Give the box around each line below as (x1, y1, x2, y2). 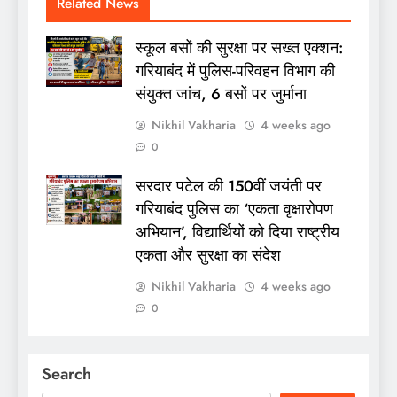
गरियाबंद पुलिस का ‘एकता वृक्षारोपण (136, 198, 333, 222)
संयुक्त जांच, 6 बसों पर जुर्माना (136, 82, 307, 106)
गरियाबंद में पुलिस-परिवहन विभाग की (136, 59, 335, 83)
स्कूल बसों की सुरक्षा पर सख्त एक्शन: (136, 36, 343, 60)
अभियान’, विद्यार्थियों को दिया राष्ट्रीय (136, 221, 339, 245)
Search (42, 362, 91, 386)
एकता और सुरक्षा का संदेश (136, 244, 281, 268)
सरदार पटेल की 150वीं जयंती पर (136, 175, 322, 198)
